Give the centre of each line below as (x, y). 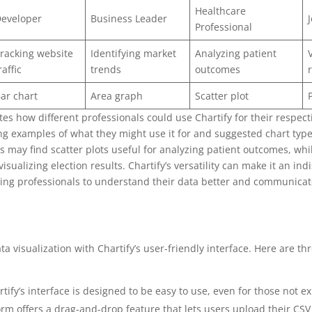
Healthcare (220, 10)
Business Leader (128, 18)
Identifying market (133, 53)
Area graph (116, 95)
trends (106, 69)
